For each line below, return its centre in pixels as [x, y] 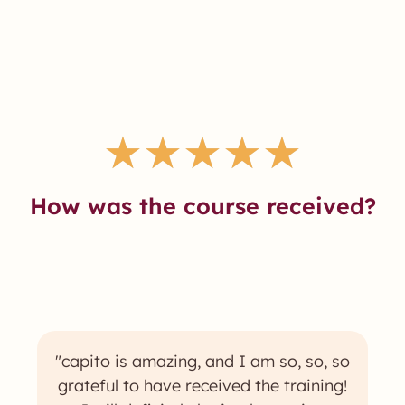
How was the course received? [202, 206]
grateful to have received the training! [202, 386]
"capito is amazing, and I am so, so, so [202, 361]
